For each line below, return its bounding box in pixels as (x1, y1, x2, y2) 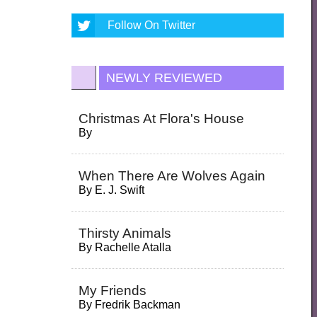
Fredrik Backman (95, 298, 181, 311)
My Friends (79, 282, 147, 298)
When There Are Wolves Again (79, 168, 266, 183)
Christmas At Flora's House (79, 110, 245, 126)
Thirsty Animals (79, 225, 172, 241)
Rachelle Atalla (95, 241, 172, 253)
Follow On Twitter (108, 18, 196, 31)
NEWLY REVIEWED (106, 70, 223, 85)
